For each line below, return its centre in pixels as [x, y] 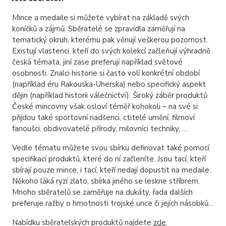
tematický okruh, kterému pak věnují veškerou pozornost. [110, 40]
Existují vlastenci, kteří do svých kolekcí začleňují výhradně [111, 51]
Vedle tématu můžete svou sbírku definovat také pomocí [111, 148]
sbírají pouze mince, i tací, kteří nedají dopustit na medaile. [111, 170]
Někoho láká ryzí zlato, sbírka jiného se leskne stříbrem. [106, 181]
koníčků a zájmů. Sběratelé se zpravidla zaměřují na [99, 29]
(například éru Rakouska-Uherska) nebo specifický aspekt [109, 84]
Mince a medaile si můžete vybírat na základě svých [101, 18]
